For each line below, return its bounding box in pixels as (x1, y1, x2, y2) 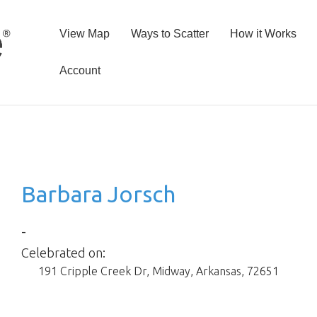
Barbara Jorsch (21, 180, 175, 207)
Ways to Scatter (131, 28, 209, 40)
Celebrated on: (21, 245, 105, 260)
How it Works (230, 28, 296, 40)
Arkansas (196, 264, 241, 277)
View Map (59, 28, 110, 40)
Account (59, 64, 100, 76)
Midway (152, 264, 190, 277)
